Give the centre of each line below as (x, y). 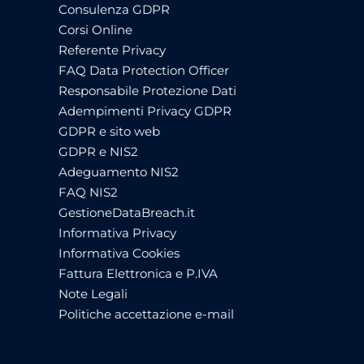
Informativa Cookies (119, 253)
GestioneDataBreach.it (127, 212)
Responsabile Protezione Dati (147, 90)
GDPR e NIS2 (98, 151)
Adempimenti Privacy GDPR (145, 110)
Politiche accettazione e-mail (146, 314)
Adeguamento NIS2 (119, 171)
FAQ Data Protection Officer (144, 70)
